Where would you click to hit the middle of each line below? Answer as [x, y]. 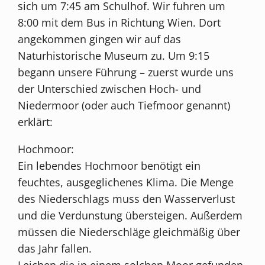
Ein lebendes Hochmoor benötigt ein [109, 165]
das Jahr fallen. [55, 248]
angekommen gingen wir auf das [100, 39]
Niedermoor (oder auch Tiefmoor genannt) [124, 105]
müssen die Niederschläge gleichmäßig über [129, 232]
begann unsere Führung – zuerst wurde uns [126, 72]
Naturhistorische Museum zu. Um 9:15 [114, 55]
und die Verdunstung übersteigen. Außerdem [130, 215]
